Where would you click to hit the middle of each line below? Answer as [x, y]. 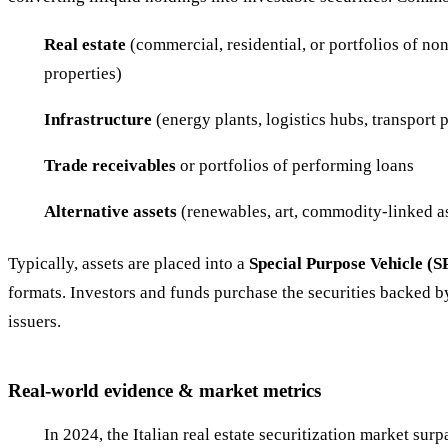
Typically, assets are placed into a [128, 264]
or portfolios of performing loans [295, 166]
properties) [83, 74]
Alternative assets [110, 212]
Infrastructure [98, 120]
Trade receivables [110, 166]
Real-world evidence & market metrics [164, 390]
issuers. [34, 322]
